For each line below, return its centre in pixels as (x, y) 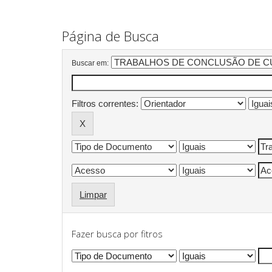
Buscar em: (90, 63)
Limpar (93, 195)
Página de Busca (110, 36)
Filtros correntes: (105, 104)
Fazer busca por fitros (117, 233)
